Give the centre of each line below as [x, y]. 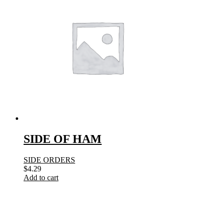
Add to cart [41, 178]
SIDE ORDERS [49, 160]
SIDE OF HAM [63, 139]
